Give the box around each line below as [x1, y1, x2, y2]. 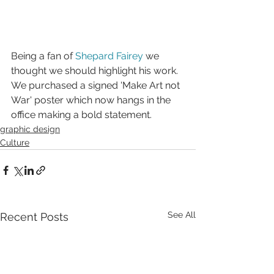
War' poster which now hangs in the [11, 94, 173, 106]
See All [168, 210, 196, 220]
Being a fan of [11, 50, 75, 62]
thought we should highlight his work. [11, 65, 180, 77]
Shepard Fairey [75, 50, 143, 62]
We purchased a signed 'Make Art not [11, 80, 182, 92]
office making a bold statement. [11, 109, 152, 121]
